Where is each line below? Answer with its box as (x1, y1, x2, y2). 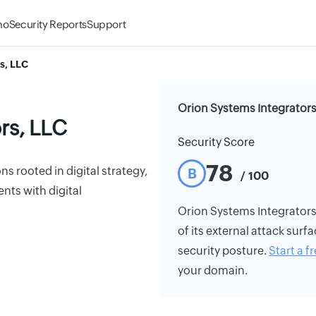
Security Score (178, 135, 255, 149)
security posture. (178, 244, 269, 257)
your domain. (178, 264, 248, 277)
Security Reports (8, 18, 87, 30)
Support (86, 18, 126, 30)
